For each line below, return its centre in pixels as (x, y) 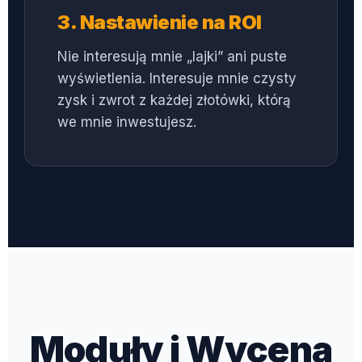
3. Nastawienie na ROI (160, 23)
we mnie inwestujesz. (127, 122)
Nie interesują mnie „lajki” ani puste (172, 57)
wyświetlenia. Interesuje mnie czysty (177, 79)
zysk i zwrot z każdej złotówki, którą (174, 101)
